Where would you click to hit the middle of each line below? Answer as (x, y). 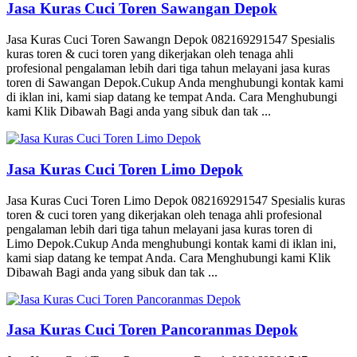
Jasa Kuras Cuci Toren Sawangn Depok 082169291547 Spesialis (171, 40)
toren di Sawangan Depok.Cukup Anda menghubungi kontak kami (175, 83)
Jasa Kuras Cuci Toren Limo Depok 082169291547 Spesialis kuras (176, 200)
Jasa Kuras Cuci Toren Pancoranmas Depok (152, 330)
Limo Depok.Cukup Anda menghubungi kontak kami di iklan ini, (171, 243)
